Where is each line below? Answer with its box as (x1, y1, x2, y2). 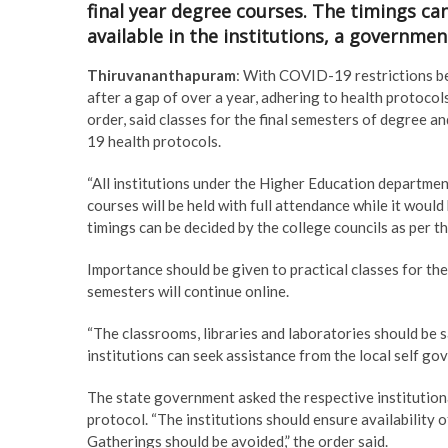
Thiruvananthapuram (87, 65, 236, 84)
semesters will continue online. (87, 281, 289, 300)
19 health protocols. (87, 131, 221, 150)
